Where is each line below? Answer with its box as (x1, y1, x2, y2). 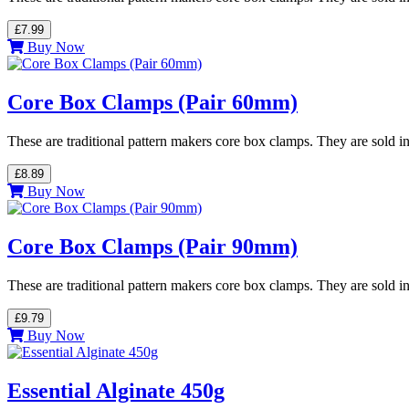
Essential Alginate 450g (7, 378, 225, 403)
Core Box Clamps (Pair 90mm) (7, 234, 298, 258)
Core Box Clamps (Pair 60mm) (7, 90, 298, 115)
